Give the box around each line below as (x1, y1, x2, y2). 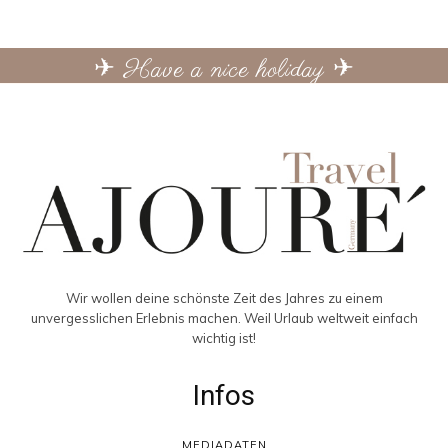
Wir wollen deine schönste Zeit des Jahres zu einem (65, 289, 383, 306)
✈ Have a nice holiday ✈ (93, 53, 355, 88)
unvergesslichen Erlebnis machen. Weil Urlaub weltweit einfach (30, 309, 418, 326)
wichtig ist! (192, 329, 256, 346)
